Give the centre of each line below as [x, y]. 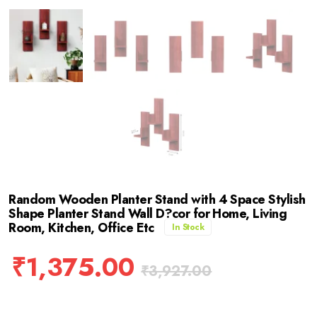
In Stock [188, 227]
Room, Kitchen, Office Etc [83, 227]
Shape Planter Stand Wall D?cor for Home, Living [148, 213]
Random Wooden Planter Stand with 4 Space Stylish [157, 199]
